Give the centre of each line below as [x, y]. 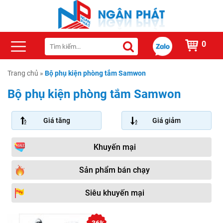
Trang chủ [23, 73]
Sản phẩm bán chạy [115, 170]
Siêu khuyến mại [114, 193]
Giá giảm [166, 121]
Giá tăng [56, 121]
